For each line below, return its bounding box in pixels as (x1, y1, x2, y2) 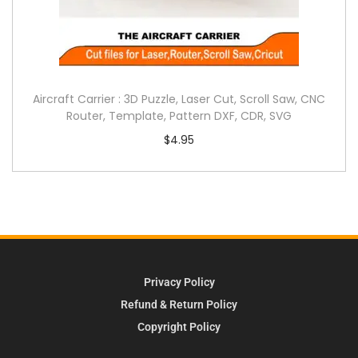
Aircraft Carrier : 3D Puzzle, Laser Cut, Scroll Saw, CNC (32, 90, 325, 107)
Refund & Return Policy (121, 297, 237, 311)
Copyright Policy (137, 320, 221, 333)
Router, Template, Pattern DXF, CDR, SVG (66, 107, 292, 124)
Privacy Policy (143, 275, 215, 288)
